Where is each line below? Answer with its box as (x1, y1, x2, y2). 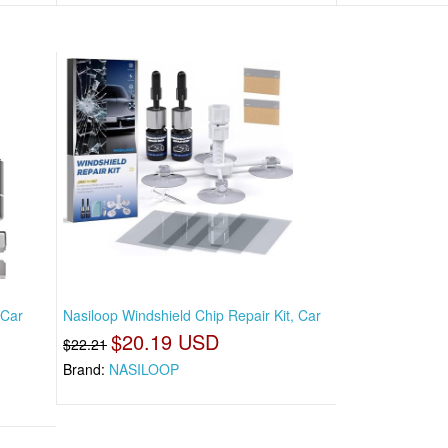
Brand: (63, 359, 109, 380)
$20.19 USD (111, 327, 219, 357)
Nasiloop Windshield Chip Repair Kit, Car (63, 305, 321, 326)
